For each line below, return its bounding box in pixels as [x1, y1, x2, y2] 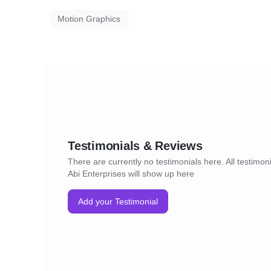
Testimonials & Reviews [68, 139, 203, 152]
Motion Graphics [57, 14, 120, 24]
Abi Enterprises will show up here [68, 169, 194, 178]
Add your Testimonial [78, 197, 158, 206]
